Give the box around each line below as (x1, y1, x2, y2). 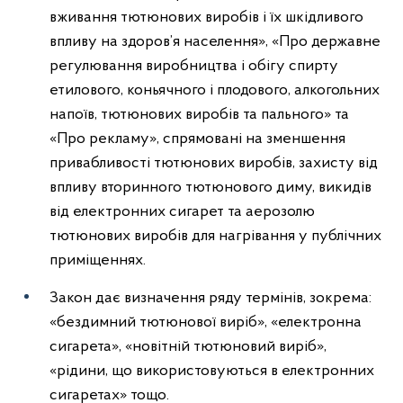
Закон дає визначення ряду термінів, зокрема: (49, 290, 372, 307)
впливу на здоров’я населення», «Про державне (49, 33, 381, 50)
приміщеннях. (49, 252, 146, 269)
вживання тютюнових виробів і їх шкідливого (49, 9, 363, 26)
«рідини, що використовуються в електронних (49, 363, 374, 380)
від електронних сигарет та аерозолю (49, 203, 315, 220)
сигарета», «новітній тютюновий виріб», (49, 338, 327, 355)
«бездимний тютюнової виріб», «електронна (49, 314, 362, 331)
